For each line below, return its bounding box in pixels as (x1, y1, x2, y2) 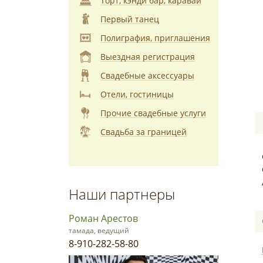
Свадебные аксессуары (100, 70, 194, 81)
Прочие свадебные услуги (100, 107, 206, 119)
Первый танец (100, 14, 159, 25)
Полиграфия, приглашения (100, 32, 210, 43)
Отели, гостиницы (100, 89, 174, 100)
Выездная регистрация (100, 51, 195, 62)
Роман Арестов (68, 212, 138, 225)
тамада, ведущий (68, 225, 129, 235)
